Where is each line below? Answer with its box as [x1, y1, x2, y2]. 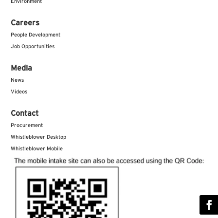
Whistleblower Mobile [11, 146, 63, 152]
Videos [11, 89, 28, 95]
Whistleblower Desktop [11, 134, 67, 140]
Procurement [11, 123, 43, 128]
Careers [11, 19, 40, 27]
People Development [11, 32, 61, 38]
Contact [11, 109, 39, 118]
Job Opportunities [11, 44, 55, 50]
